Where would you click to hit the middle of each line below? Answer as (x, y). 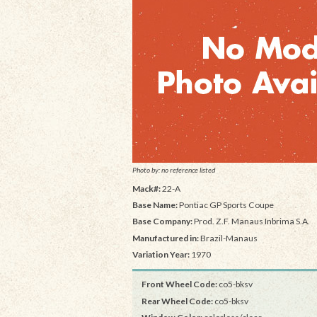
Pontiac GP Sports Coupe (226, 205)
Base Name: (155, 205)
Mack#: (146, 189)
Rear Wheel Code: (177, 301)
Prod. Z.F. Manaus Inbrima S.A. (251, 221)
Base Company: (162, 221)
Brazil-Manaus (228, 238)
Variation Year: (161, 254)
